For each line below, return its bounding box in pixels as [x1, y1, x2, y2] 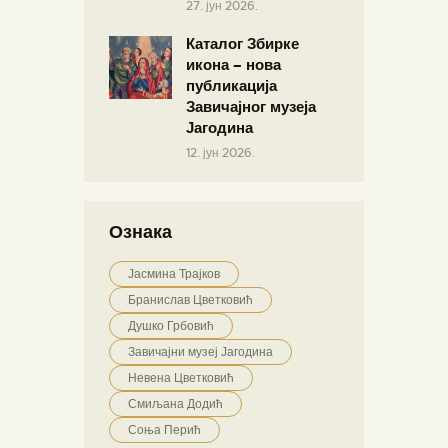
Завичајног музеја [186, 97, 316, 118]
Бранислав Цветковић [128, 292, 253, 309]
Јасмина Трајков [128, 266, 220, 283]
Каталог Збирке [186, 34, 299, 55]
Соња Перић [128, 422, 201, 439]
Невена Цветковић [128, 370, 234, 387]
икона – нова [186, 55, 281, 76]
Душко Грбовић [128, 318, 214, 335]
